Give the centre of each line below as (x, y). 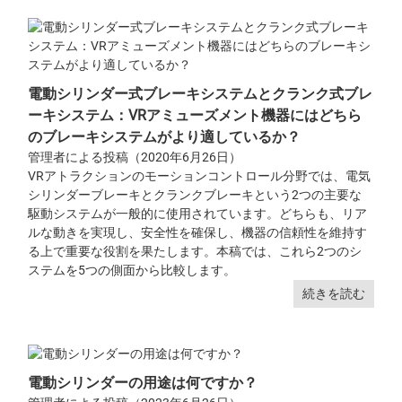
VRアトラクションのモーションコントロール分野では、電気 (200, 176)
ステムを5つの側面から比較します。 (132, 271)
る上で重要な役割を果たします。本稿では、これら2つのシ (195, 252)
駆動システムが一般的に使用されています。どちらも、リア (198, 214)
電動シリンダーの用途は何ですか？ (143, 382)
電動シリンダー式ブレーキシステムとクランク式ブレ (201, 94)
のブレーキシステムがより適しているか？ (165, 137)
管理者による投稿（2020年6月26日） (135, 157)
